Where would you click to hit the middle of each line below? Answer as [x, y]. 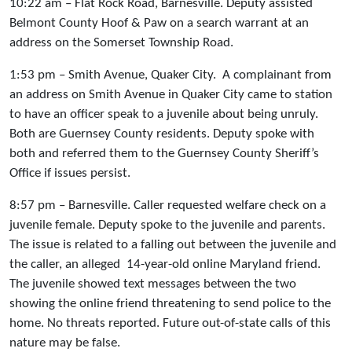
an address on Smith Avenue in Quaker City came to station [171, 95]
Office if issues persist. [70, 174]
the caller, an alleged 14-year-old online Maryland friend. [165, 265]
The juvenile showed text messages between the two [153, 284]
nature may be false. [65, 343]
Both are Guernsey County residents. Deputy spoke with [162, 134]
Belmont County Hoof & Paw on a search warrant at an [159, 24]
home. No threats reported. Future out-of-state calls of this [170, 324]
